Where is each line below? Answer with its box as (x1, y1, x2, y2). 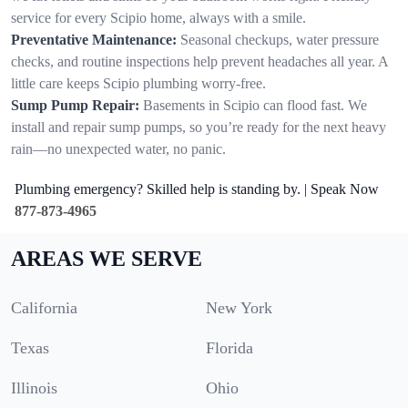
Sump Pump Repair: (11, 97, 139, 113)
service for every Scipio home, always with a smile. (11, 9, 306, 25)
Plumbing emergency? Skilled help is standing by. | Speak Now (15, 180, 379, 197)
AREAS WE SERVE (11, 246, 202, 270)
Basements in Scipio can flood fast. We (143, 97, 367, 113)
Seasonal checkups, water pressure (180, 31, 379, 47)
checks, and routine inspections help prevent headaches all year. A (11, 53, 388, 69)
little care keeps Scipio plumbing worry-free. (11, 75, 266, 91)
